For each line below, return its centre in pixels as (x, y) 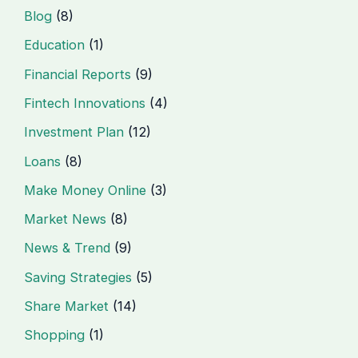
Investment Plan (74, 132)
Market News (66, 219)
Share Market (67, 306)
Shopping (55, 335)
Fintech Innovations (85, 103)
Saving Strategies (78, 277)
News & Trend (68, 248)
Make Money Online (86, 190)
